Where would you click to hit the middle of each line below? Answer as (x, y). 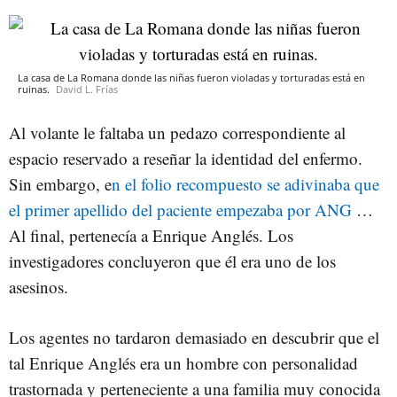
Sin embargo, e (60, 183)
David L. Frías (87, 89)
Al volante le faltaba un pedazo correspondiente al (177, 132)
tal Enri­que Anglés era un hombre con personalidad (183, 362)
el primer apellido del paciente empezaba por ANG (180, 209)
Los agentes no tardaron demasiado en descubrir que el (194, 337)
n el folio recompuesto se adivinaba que (245, 183)
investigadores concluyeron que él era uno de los (172, 261)
